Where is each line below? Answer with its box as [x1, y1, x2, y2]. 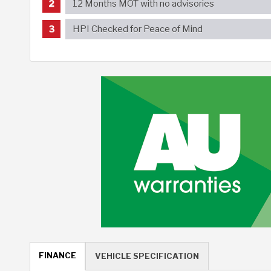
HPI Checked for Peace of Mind [72, 23, 203, 34]
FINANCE [39, 250, 76, 260]
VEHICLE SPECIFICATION [95, 250, 199, 261]
